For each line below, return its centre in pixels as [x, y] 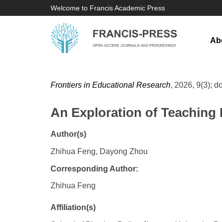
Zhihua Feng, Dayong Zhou [99, 151]
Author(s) [68, 134]
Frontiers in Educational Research [111, 85]
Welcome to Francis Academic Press [108, 8]
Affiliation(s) [73, 207]
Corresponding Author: [94, 169]
